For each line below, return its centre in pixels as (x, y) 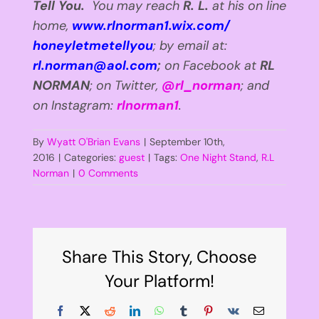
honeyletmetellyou (93, 46)
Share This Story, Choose (159, 257)
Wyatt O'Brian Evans (93, 142)
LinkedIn (159, 310)
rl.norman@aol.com (95, 66)
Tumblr (204, 310)
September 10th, (187, 142)
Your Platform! (159, 281)
